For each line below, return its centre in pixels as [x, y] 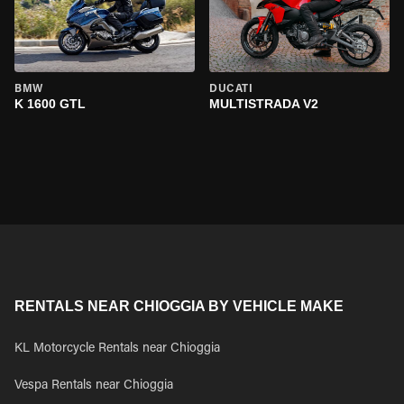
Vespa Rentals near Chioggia [94, 386]
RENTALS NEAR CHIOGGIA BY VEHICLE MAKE [179, 306]
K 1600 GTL [50, 104]
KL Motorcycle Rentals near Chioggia [117, 349]
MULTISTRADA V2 [264, 104]
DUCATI [231, 89]
